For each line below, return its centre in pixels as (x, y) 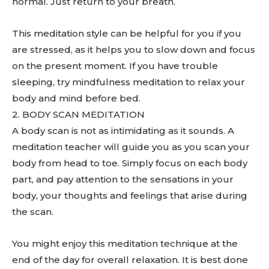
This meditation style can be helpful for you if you (127, 33)
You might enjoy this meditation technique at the (125, 243)
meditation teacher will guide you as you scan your (131, 147)
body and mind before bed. (76, 98)
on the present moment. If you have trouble (115, 66)
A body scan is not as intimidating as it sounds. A (123, 131)
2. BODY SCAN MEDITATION (78, 114)
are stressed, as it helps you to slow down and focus (134, 50)
